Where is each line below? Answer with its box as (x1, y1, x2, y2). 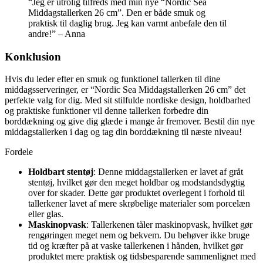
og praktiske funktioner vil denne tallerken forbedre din (5, 106, 208, 116)
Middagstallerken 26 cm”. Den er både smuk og (28, 8, 205, 18)
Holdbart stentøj (28, 167, 93, 177)
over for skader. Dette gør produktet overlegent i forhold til (28, 188, 245, 198)
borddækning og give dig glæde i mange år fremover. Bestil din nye (5, 116, 255, 127)
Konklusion (5, 50, 61, 63)
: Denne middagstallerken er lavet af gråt (93, 167, 243, 177)
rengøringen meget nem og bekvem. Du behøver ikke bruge (28, 230, 249, 241)
